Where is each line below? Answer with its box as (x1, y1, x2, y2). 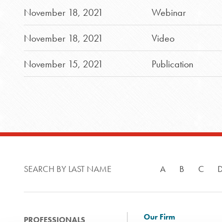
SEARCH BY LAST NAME (24, 163, 111, 174)
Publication (151, 57, 193, 70)
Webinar (151, 6, 186, 19)
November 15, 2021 (24, 57, 103, 70)
